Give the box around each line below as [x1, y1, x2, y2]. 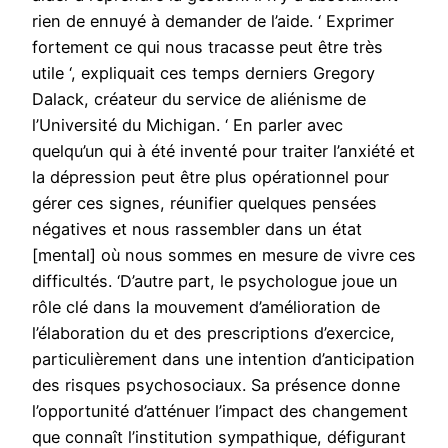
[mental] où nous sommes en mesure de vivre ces [32, 245, 416, 266]
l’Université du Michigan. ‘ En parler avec [32, 115, 343, 136]
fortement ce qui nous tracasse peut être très [32, 37, 383, 58]
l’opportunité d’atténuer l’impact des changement [32, 401, 408, 422]
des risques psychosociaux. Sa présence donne [32, 375, 400, 396]
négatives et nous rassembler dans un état [32, 219, 362, 240]
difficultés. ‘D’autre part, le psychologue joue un [32, 271, 398, 292]
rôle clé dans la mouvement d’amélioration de [32, 297, 380, 318]
